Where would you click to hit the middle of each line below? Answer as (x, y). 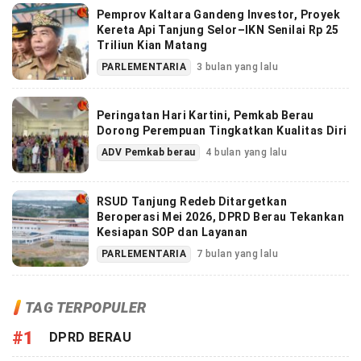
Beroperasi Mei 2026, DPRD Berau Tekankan (220, 216)
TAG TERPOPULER (86, 307)
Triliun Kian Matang (152, 45)
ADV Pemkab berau (149, 153)
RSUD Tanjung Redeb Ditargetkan (192, 201)
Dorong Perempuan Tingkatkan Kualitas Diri (222, 131)
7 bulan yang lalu (238, 253)
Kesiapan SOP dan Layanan (172, 232)
